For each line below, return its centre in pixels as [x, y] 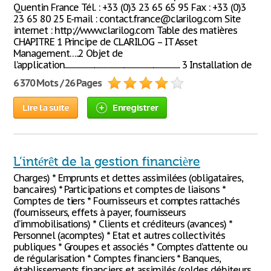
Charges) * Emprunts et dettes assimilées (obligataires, [128, 178]
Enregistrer [135, 107]
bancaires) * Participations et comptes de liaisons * [119, 189]
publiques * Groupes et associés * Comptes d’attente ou [130, 247]
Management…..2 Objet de [68, 53]
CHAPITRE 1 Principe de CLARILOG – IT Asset [106, 42]
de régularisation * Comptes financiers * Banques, [117, 258]
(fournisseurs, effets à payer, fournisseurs [100, 212]
